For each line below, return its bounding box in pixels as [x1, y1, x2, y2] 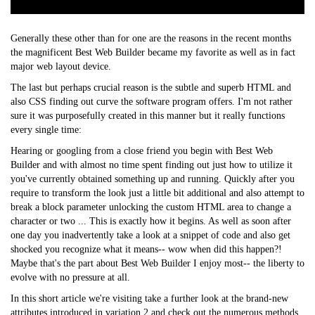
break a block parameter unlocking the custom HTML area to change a [11, 201, 291, 212]
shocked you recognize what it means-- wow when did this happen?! [11, 243, 282, 255]
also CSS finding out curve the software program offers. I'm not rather [11, 96, 292, 107]
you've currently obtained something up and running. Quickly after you [11, 173, 295, 184]
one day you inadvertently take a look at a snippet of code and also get [11, 229, 290, 240]
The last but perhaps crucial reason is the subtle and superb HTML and [11, 82, 291, 93]
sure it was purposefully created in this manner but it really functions [11, 110, 285, 121]
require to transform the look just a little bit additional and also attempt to [11, 187, 304, 198]
